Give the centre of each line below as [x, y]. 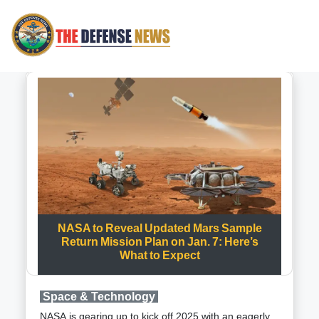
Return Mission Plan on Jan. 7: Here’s [159, 242]
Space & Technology [99, 297]
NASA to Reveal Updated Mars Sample [159, 229]
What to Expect [159, 256]
